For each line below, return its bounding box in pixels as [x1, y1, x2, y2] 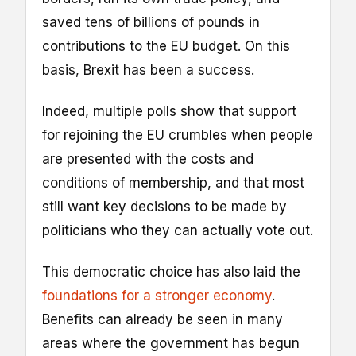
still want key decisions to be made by [42, 199, 287, 215]
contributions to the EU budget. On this [42, 38, 290, 54]
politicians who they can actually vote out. [42, 222, 313, 239]
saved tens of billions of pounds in [42, 14, 260, 30]
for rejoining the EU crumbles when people [42, 127, 313, 144]
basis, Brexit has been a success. [42, 62, 254, 78]
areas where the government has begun [42, 335, 300, 352]
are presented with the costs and [42, 151, 253, 168]
